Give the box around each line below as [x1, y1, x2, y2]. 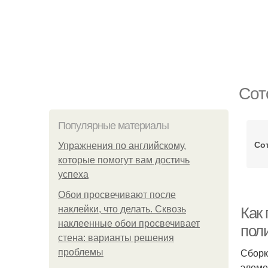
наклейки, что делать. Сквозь [58, 204, 186, 214]
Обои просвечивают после [58, 190, 176, 200]
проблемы [58, 247, 103, 257]
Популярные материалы [58, 120, 169, 132]
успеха [58, 169, 89, 179]
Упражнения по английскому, [58, 141, 186, 151]
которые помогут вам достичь [58, 155, 190, 165]
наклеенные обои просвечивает [58, 218, 200, 229]
